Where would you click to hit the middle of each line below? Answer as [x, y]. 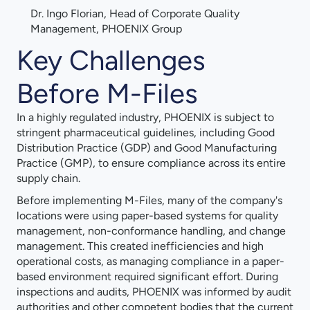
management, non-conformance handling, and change [151, 231]
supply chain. [48, 179]
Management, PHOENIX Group [106, 29]
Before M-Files [107, 94]
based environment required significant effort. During [147, 277]
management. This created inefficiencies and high [140, 246]
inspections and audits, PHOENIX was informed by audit [154, 292]
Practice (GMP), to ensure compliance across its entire [151, 163]
